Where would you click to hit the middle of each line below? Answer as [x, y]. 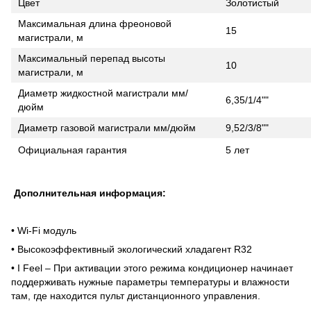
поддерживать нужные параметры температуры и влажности [150, 281]
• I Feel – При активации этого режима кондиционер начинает [152, 268]
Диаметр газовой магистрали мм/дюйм [107, 127]
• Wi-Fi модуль [44, 230]
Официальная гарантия [73, 150]
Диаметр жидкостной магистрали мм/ [103, 93]
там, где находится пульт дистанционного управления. [136, 295]
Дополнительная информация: [90, 193]
